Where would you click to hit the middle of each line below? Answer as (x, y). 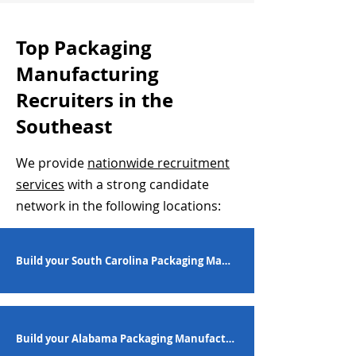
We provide (52, 163)
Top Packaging (84, 48)
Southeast (64, 126)
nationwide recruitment (159, 163)
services (40, 184)
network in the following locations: (118, 206)
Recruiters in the (95, 100)
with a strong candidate (137, 184)
